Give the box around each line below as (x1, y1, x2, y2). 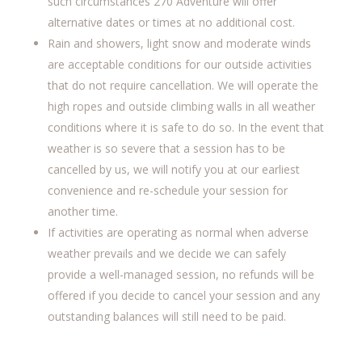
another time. (47, 204, 118, 219)
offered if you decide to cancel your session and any (47, 288, 320, 303)
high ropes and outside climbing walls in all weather (47, 99, 315, 114)
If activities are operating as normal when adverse (47, 225, 309, 240)
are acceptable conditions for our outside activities (47, 57, 312, 72)
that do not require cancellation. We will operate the (47, 78, 318, 93)
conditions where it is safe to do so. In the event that (47, 120, 324, 135)
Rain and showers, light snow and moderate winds (47, 36, 311, 51)
